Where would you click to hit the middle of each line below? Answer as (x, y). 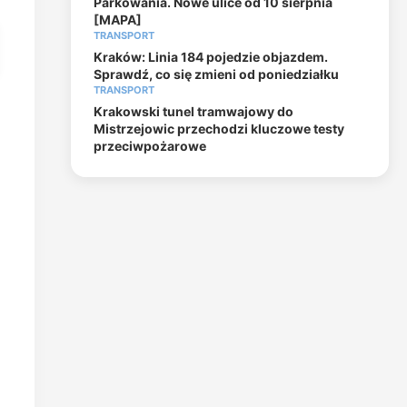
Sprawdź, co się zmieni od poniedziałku (216, 74)
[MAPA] (118, 20)
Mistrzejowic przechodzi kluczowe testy (219, 129)
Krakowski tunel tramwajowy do (194, 111)
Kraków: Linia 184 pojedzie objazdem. (211, 57)
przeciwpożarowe (150, 146)
